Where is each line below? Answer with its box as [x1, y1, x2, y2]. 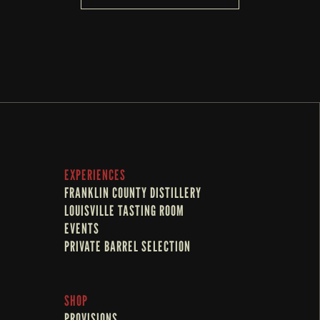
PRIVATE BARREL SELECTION [64, 238, 191, 255]
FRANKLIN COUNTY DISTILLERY [64, 184, 201, 201]
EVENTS [64, 220, 99, 237]
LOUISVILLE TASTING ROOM [64, 202, 184, 219]
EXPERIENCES [64, 166, 126, 184]
